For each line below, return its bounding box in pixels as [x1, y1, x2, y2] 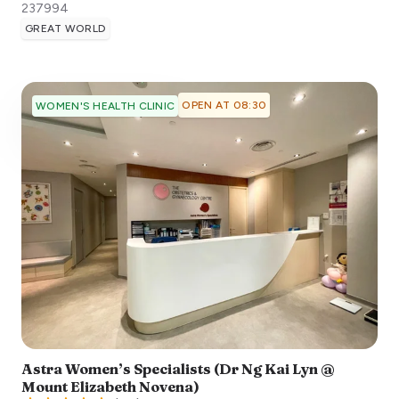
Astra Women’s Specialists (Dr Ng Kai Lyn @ [21, 360, 335, 379]
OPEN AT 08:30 [182, 99, 267, 112]
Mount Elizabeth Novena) [21, 378, 199, 396]
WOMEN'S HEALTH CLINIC [36, 100, 175, 113]
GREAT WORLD [25, 22, 107, 36]
